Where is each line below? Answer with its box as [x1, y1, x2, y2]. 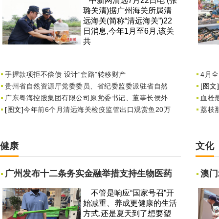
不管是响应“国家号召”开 [83, 189, 174, 197]
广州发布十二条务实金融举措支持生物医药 [5, 169, 172, 178]
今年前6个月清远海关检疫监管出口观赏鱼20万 [23, 106, 171, 113]
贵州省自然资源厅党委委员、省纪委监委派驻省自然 [5, 82, 168, 90]
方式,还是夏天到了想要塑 [83, 209, 171, 218]
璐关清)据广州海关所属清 [83, 6, 172, 15]
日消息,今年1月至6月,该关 [83, 27, 174, 35]
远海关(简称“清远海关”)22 [83, 17, 172, 25]
